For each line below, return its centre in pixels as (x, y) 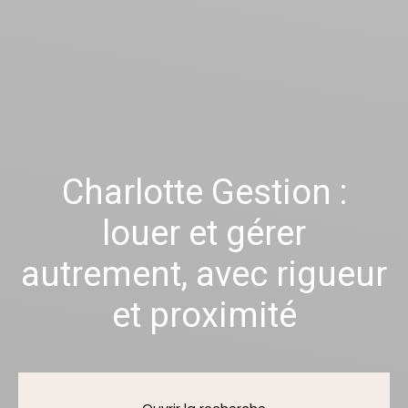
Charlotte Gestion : (204, 192)
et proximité (204, 315)
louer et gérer (204, 233)
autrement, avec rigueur (204, 274)
